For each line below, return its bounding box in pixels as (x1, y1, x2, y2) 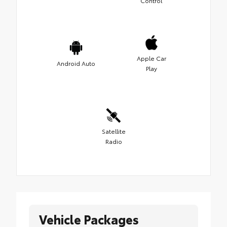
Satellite (101, 127, 126, 136)
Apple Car (136, 54, 166, 63)
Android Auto (56, 59, 95, 68)
